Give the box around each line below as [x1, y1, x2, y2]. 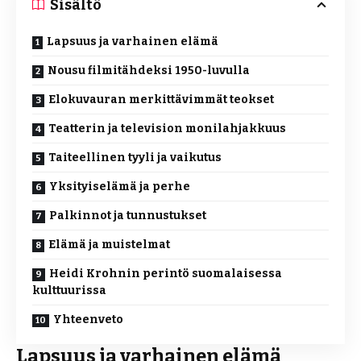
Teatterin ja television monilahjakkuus [48, 121, 286, 135]
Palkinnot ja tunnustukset [49, 208, 206, 222]
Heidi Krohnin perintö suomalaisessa [49, 266, 282, 280]
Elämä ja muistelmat [48, 237, 170, 251]
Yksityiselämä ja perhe [49, 179, 190, 193]
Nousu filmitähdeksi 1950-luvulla [48, 63, 250, 77]
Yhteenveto [53, 312, 123, 326]
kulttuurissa [32, 283, 106, 297]
